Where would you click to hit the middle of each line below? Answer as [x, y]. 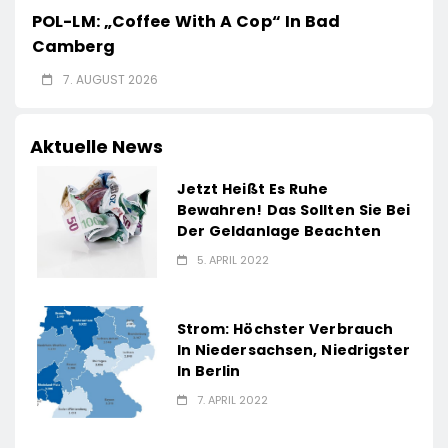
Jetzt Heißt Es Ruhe [252, 188]
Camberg [73, 47]
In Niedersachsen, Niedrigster [293, 349]
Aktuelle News [96, 147]
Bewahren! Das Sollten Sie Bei [293, 209]
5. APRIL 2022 [232, 259]
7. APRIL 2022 [232, 399]
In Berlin [208, 370]
